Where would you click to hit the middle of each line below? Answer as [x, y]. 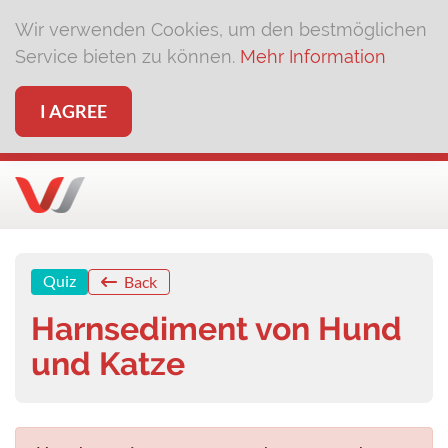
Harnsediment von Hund [216, 328]
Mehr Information [313, 56]
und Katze [108, 363]
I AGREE [73, 111]
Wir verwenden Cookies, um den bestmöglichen [221, 29]
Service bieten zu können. [127, 56]
